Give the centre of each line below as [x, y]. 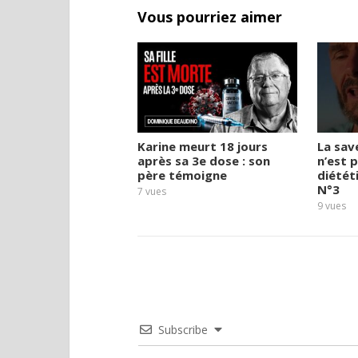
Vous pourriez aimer [210, 17]
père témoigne [182, 175]
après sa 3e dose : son [204, 160]
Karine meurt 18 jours [203, 146]
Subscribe [183, 329]
